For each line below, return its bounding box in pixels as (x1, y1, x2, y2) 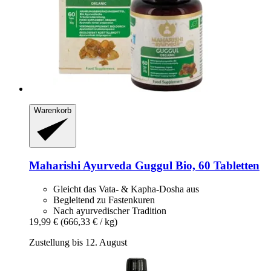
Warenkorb (34, 105, 71, 115)
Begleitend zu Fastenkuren (53, 194, 155, 205)
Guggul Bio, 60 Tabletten (132, 159, 260, 172)
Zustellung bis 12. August (29, 237, 127, 247)
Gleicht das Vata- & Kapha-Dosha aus (53, 183, 199, 194)
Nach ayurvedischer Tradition (53, 205, 166, 216)
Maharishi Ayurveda (29, 159, 132, 172)
